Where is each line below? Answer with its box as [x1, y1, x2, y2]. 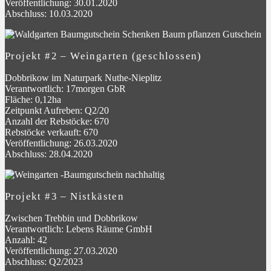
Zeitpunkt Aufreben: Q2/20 [5, 105, 109, 116]
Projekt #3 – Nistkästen [5, 190, 125, 202]
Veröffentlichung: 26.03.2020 [5, 137, 117, 148]
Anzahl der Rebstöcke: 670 [5, 116, 109, 126]
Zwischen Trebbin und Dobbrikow [5, 212, 138, 223]
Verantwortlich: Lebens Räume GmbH [5, 223, 152, 234]
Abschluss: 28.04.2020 [5, 148, 93, 159]
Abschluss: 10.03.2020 [5, 8, 93, 19]
